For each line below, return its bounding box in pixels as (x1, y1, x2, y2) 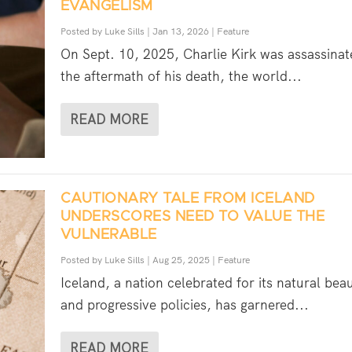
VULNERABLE (60, 228, 157, 243)
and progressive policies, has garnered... (60, 296, 309, 314)
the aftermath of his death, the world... (60, 67, 302, 85)
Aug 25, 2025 (152, 254, 210, 267)
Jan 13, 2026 (152, 24, 209, 38)
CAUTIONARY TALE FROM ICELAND (60, 192, 315, 207)
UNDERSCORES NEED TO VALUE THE (60, 210, 325, 225)
